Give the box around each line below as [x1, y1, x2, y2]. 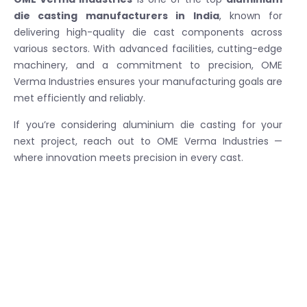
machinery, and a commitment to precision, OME [14, 58, 283, 72]
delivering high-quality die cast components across [14, 25, 283, 39]
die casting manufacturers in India [14, 8, 219, 23]
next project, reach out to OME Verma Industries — [14, 134, 283, 148]
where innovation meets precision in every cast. [14, 150, 243, 164]
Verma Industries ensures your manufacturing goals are [14, 74, 283, 88]
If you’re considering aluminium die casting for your [14, 117, 283, 132]
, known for [219, 8, 283, 23]
